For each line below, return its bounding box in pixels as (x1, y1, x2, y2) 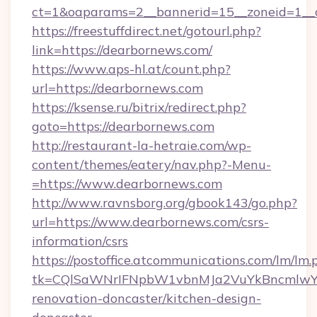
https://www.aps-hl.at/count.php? (32, 61, 231, 77)
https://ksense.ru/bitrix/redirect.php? (32, 99, 246, 115)
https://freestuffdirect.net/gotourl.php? (32, 23, 261, 39)
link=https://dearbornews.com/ (32, 42, 212, 58)
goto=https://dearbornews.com (32, 118, 214, 134)
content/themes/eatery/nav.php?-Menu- (32, 156, 271, 173)
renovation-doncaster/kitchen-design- (32, 290, 261, 306)
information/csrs (32, 233, 128, 249)
